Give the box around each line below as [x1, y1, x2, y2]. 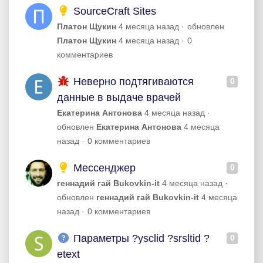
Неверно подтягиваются [70, 76, 194, 87]
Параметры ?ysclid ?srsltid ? [70, 232, 210, 244]
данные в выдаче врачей [57, 92, 181, 103]
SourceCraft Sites [70, 5, 156, 17]
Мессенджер [70, 162, 136, 174]
